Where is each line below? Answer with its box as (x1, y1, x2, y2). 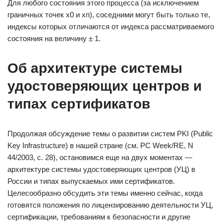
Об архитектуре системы (7, 60, 182, 76)
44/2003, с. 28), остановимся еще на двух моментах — (7, 153, 192, 162)
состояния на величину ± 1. (7, 34, 101, 43)
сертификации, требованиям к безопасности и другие (7, 213, 190, 221)
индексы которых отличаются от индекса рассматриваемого (7, 22, 214, 31)
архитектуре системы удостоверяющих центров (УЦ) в (7, 165, 195, 173)
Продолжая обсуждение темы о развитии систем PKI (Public (7, 129, 213, 138)
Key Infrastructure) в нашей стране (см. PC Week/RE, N (7, 141, 193, 150)
